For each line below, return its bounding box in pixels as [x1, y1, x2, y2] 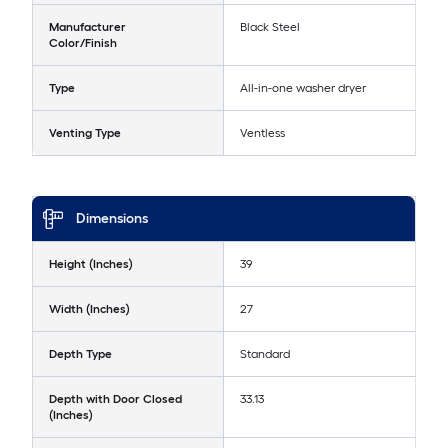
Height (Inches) [49, 256, 133, 271]
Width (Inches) [49, 301, 130, 316]
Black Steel [240, 19, 300, 34]
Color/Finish [49, 35, 117, 50]
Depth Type [49, 346, 112, 361]
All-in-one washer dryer [240, 80, 366, 95]
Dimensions [76, 209, 148, 227]
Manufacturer [49, 19, 126, 34]
